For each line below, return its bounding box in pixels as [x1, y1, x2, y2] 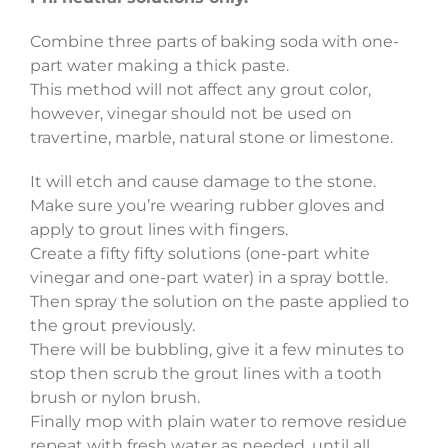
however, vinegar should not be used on [29, 104, 352, 124]
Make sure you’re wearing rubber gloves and [29, 196, 385, 216]
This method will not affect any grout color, [29, 80, 371, 100]
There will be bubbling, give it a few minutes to [29, 340, 404, 360]
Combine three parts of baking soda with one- [29, 32, 399, 52]
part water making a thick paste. [29, 56, 289, 76]
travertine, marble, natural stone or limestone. [29, 128, 393, 148]
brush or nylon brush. [29, 388, 200, 408]
